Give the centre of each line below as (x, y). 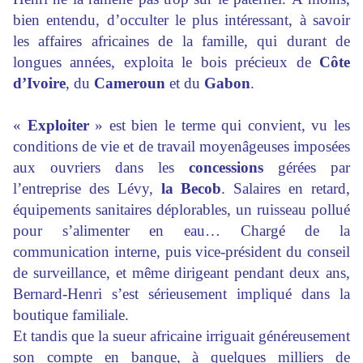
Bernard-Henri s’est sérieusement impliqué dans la (181, 294)
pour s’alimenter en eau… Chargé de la (181, 231)
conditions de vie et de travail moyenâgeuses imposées (181, 147)
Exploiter (58, 126)
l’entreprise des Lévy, (83, 189)
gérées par (307, 168)
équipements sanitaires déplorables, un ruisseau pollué (181, 210)
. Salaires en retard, (286, 189)
